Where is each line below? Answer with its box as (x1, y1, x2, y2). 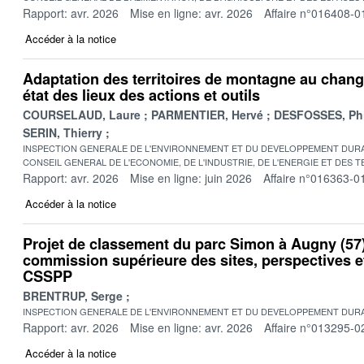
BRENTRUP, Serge (23, 287, 123, 304)
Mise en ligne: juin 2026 (130, 169, 252, 186)
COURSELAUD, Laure (23, 106, 141, 123)
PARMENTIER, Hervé (151, 106, 263, 123)
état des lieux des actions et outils (23, 84, 260, 106)
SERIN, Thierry (23, 123, 102, 141)
